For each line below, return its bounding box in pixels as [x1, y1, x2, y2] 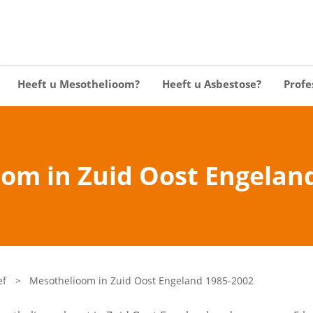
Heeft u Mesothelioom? [17, 77, 140, 91]
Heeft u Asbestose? [162, 77, 261, 91]
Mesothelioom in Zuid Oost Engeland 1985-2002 [29, 274, 254, 287]
